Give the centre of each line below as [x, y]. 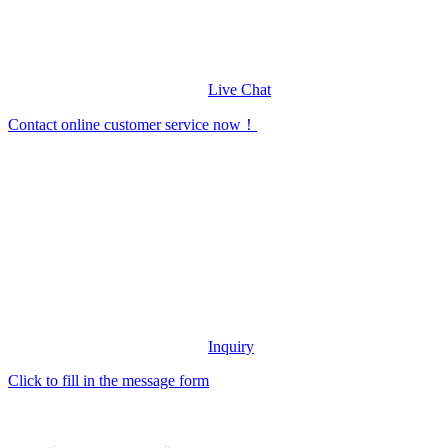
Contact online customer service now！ [132, 125]
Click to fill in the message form [108, 381]
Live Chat [239, 90]
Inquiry [231, 347]
